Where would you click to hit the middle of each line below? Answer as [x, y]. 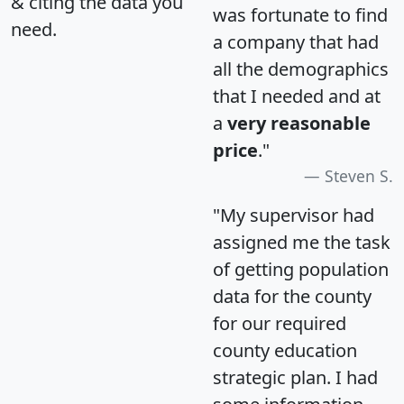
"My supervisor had [294, 216]
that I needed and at [297, 96]
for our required [280, 324]
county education [285, 351]
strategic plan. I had [295, 378]
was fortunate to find [300, 15]
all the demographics [301, 69]
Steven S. [359, 176]
